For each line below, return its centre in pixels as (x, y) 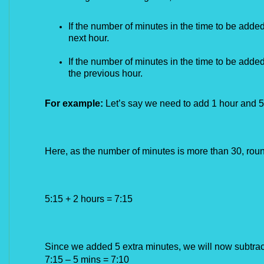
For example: (74, 103)
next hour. (89, 38)
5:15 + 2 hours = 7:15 (89, 199)
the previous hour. (105, 73)
